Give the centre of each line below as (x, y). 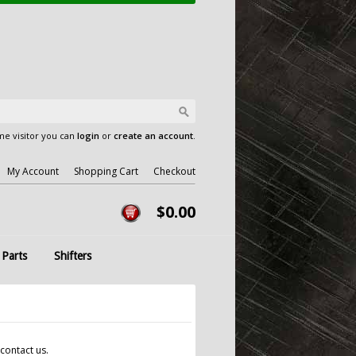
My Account (33, 171)
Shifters (73, 256)
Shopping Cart (106, 171)
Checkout (174, 171)
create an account (153, 135)
